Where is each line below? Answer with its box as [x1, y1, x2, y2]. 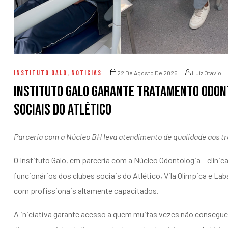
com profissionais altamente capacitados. [14, 186, 159, 196]
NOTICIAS [71, 69, 102, 78]
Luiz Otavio [192, 69, 221, 77]
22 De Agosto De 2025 [117, 69, 178, 77]
